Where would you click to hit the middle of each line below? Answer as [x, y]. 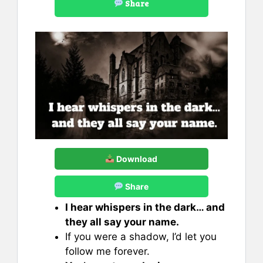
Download [136, 159]
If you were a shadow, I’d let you [141, 236]
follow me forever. [107, 251]
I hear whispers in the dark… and [145, 207]
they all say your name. [122, 222]
